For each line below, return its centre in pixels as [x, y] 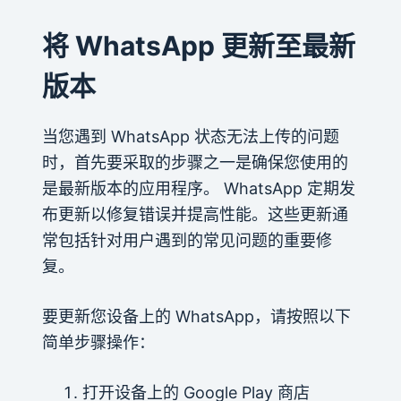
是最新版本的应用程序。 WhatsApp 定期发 [198, 188]
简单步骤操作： [98, 342]
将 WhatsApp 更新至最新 [198, 45]
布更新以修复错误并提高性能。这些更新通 [195, 214]
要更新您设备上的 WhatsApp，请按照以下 [196, 316]
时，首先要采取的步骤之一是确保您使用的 [195, 162]
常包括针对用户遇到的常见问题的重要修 [187, 240]
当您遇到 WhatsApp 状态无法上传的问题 [190, 136]
